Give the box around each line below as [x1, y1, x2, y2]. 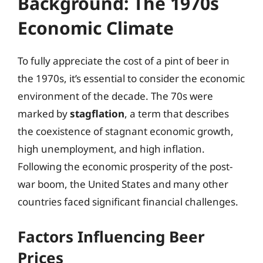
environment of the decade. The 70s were [18, 89, 213, 103]
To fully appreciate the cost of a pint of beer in [18, 54, 230, 68]
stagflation [70, 107, 124, 120]
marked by [18, 107, 70, 120]
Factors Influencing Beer [18, 225, 205, 247]
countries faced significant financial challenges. [18, 195, 238, 208]
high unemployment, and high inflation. [18, 142, 205, 156]
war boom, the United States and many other [18, 177, 228, 191]
